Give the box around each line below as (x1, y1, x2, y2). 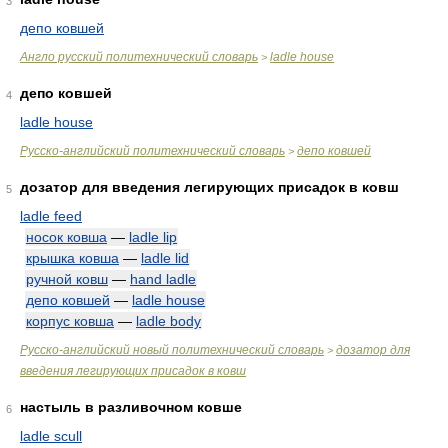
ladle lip (129, 229, 177, 245)
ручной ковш (26, 271, 108, 287)
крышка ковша (26, 250, 119, 266)
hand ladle (130, 271, 196, 287)
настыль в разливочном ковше (20, 399, 242, 415)
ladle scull (20, 428, 82, 444)
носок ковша (26, 229, 107, 245)
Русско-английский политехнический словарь (20, 144, 285, 158)
